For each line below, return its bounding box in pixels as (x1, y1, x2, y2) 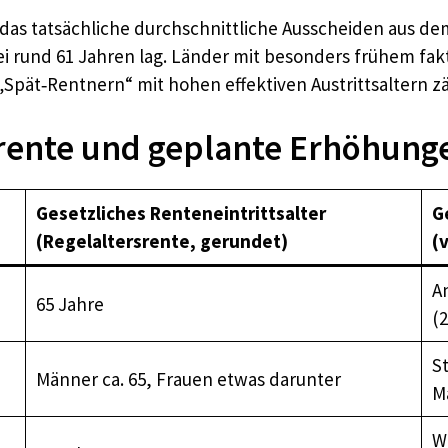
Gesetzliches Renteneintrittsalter (35, 200, 326, 225)
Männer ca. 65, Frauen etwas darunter (35, 366, 341, 391)
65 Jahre (35, 291, 104, 316)
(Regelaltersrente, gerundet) (35, 228, 288, 253)
